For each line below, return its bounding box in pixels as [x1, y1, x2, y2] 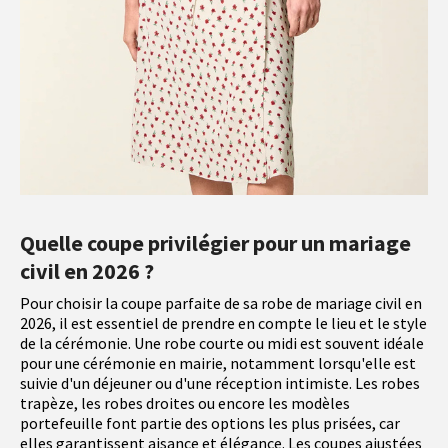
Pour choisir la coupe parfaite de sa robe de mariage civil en [20, 293, 422, 314]
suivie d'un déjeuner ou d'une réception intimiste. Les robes [20, 373, 420, 394]
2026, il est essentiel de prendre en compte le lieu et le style [20, 313, 427, 334]
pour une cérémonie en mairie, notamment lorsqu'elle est [20, 353, 416, 374]
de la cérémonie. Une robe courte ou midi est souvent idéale [20, 333, 424, 354]
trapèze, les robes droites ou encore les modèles [20, 393, 350, 414]
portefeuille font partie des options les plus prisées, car [20, 413, 400, 434]
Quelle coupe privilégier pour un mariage [20, 229, 411, 258]
